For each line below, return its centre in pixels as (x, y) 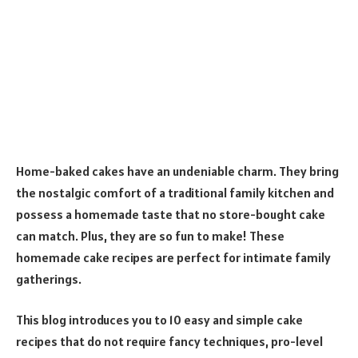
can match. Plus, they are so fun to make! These (150, 235)
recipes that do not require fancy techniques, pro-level (169, 342)
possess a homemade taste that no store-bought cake (171, 214)
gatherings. (49, 278)
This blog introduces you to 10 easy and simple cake (159, 320)
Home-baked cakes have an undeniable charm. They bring (177, 171)
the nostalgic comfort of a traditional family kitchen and (175, 192)
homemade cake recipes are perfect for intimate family (173, 257)
